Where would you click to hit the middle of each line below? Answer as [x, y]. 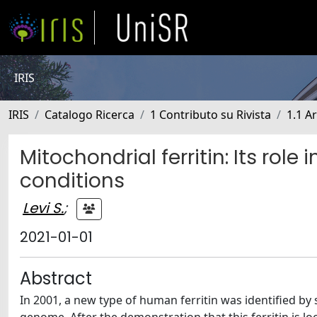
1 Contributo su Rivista [211, 115]
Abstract [56, 278]
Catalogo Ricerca [90, 115]
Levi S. [43, 208]
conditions [72, 181]
